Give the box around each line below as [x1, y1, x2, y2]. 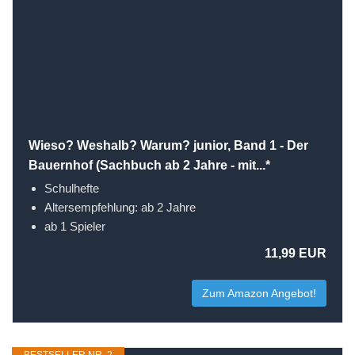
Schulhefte [44, 181, 99, 195]
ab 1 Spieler [44, 219, 105, 233]
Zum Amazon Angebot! [202, 287, 316, 300]
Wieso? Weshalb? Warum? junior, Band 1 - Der [29, 139, 308, 152]
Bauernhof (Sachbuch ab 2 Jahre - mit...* [29, 158, 270, 172]
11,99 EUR [265, 246, 326, 260]
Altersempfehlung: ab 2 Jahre [44, 200, 196, 214]
